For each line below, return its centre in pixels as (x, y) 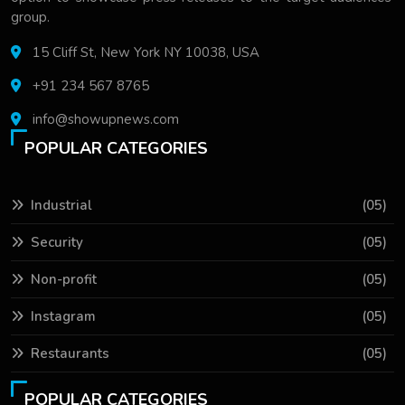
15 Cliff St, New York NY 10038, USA (144, 52)
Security (57, 242)
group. (30, 17)
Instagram (63, 316)
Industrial (61, 205)
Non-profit (64, 279)
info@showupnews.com (106, 119)
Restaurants (70, 353)
